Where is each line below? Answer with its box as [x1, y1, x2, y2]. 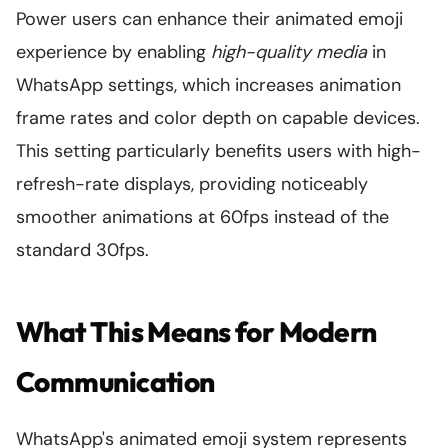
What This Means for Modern [16, 314, 377, 349]
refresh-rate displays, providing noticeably [16, 172, 368, 196]
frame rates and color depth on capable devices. [16, 106, 420, 130]
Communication [16, 364, 215, 399]
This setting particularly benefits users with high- [16, 139, 421, 163]
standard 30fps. [16, 238, 149, 262]
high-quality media [211, 40, 367, 64]
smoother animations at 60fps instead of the [16, 205, 389, 229]
